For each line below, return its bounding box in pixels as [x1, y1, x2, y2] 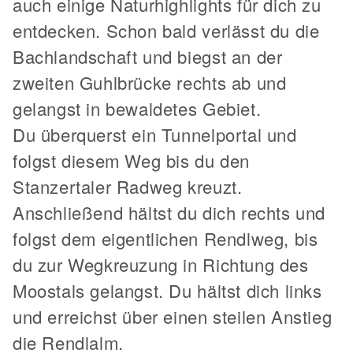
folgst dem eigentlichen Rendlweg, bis [13, 225, 318, 251]
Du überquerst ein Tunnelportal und [13, 121, 297, 147]
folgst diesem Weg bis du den [13, 147, 250, 173]
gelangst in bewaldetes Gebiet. [13, 95, 262, 121]
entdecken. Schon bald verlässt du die [13, 17, 320, 43]
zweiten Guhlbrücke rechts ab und [13, 69, 287, 95]
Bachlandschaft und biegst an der [13, 43, 283, 69]
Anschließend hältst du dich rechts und [13, 199, 325, 225]
